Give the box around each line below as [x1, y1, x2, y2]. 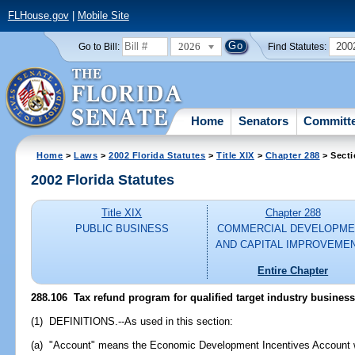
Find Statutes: [268, 41, 327, 52]
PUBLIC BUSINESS [74, 223, 169, 235]
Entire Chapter [258, 264, 329, 277]
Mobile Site [77, 10, 129, 22]
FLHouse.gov [7, 10, 69, 22]
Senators [239, 113, 289, 128]
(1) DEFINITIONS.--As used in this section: [31, 315, 234, 327]
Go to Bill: [78, 41, 120, 52]
